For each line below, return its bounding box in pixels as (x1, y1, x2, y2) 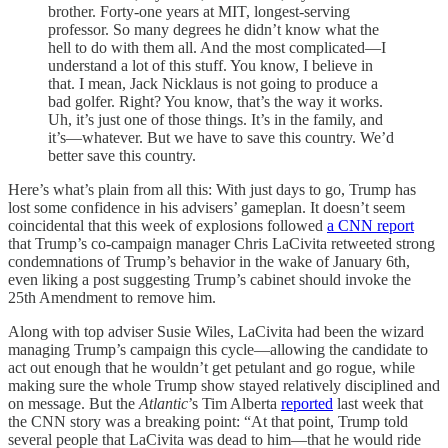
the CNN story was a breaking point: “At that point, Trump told (8, 412, 408, 430)
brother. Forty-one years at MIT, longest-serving (48, 2, 350, 20)
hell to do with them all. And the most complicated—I (48, 38, 386, 56)
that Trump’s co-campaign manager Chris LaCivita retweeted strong (8, 234, 435, 252)
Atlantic (135, 394, 188, 412)
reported (281, 394, 333, 412)
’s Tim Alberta (188, 394, 281, 412)
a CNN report (327, 216, 414, 234)
